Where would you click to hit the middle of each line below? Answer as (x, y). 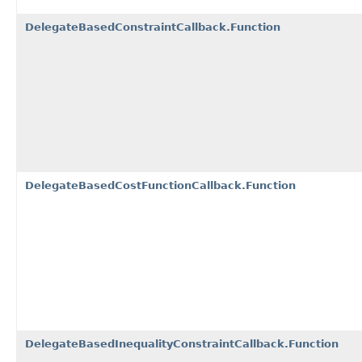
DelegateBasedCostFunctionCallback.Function (160, 185)
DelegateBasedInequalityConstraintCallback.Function (182, 343)
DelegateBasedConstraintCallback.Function (153, 27)
